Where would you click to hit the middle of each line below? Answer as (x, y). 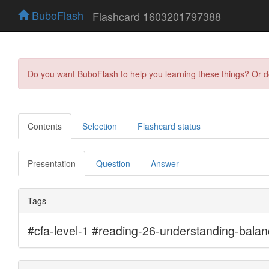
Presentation (52, 163)
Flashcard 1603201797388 (157, 16)
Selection (100, 126)
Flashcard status (169, 126)
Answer (165, 163)
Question (113, 163)
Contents (45, 126)
